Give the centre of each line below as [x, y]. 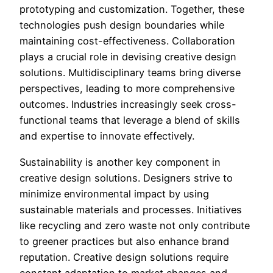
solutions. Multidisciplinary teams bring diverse [130, 73]
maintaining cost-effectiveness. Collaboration [127, 41]
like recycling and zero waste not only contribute [135, 225]
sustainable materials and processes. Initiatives [131, 209]
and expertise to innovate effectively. [107, 136]
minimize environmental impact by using [114, 193]
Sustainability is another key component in [120, 162]
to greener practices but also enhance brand [124, 241]
